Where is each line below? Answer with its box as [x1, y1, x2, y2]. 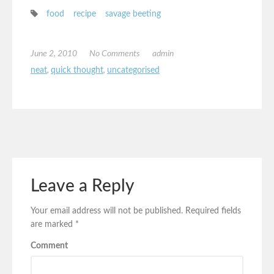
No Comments [89, 50, 140, 59]
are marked [31, 220, 75, 229]
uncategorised [107, 66, 160, 75]
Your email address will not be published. [31, 206, 183, 215]
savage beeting [105, 10, 161, 19]
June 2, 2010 [31, 50, 77, 59]
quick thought [51, 66, 103, 75]
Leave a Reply [31, 177, 134, 194]
